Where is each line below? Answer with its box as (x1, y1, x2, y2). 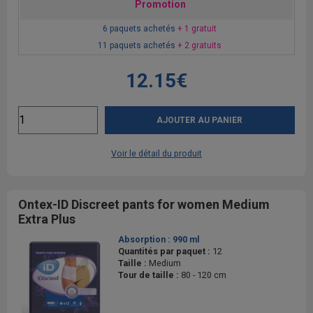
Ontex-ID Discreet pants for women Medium (18, 196, 270, 212)
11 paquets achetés (98, 40, 177, 50)
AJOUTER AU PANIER (156, 115, 243, 125)
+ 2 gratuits (177, 40, 221, 50)
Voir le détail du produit (111, 147, 202, 159)
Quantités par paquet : (118, 245, 212, 256)
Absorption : (118, 233, 173, 245)
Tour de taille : (118, 269, 181, 280)
